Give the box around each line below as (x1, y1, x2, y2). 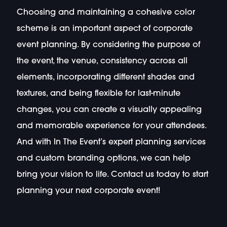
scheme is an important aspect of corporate (16, 25, 193, 33)
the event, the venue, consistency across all (16, 57, 187, 66)
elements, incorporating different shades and (16, 73, 195, 82)
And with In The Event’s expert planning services (16, 138, 206, 147)
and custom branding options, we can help (16, 155, 191, 163)
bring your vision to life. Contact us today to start (16, 171, 208, 179)
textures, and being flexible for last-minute (16, 90, 180, 98)
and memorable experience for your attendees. (16, 122, 206, 131)
